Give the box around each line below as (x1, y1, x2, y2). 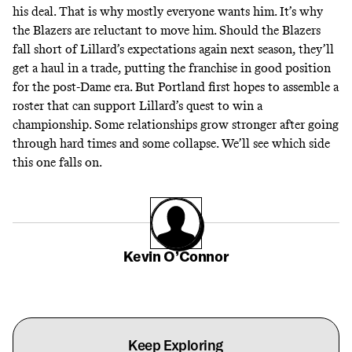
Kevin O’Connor (123, 247, 229, 266)
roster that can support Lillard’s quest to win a (13, 97, 262, 113)
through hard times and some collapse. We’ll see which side (13, 135, 330, 151)
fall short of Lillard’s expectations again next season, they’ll (13, 41, 334, 57)
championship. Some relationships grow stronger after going (13, 116, 339, 132)
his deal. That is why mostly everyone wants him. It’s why (13, 3, 323, 19)
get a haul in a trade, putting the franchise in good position (13, 60, 331, 75)
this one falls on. (13, 154, 102, 170)
